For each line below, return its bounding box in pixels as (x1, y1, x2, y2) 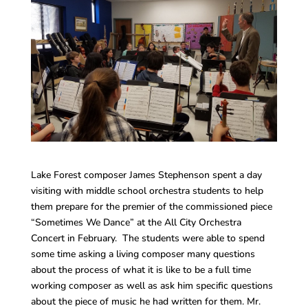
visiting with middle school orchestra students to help (30, 184, 263, 198)
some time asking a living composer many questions (30, 247, 255, 261)
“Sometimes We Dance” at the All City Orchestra (30, 216, 241, 230)
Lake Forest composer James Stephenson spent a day (30, 168, 262, 182)
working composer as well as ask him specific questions (30, 279, 273, 293)
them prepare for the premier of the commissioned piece (30, 200, 272, 214)
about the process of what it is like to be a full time (30, 263, 251, 277)
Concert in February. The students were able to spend (30, 232, 265, 245)
